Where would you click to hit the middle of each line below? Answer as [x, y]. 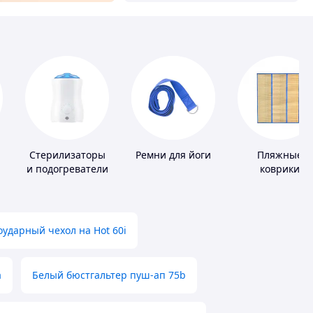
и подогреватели [67, 169]
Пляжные [279, 155]
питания [67, 197]
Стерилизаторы [67, 155]
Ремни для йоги [173, 155]
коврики [279, 169]
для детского [67, 183]
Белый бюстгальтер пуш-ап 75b [109, 275]
